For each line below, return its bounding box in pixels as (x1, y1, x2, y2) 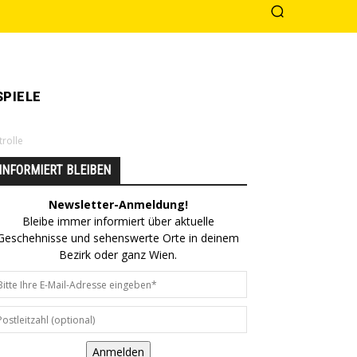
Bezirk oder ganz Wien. (59, 247, 177, 262)
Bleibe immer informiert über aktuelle (22, 214, 214, 229)
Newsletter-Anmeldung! (48, 197, 188, 212)
